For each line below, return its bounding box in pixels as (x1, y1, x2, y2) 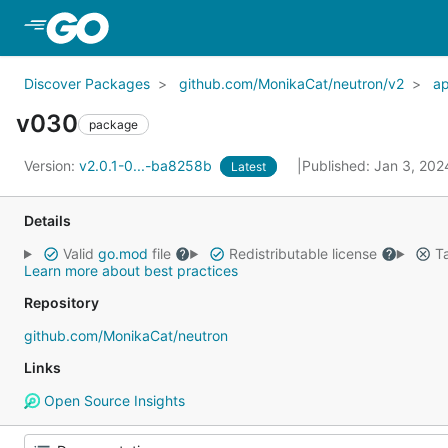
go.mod (97, 245, 148, 262)
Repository (24, 294, 99, 311)
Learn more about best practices (24, 262, 238, 279)
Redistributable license (224, 245, 381, 262)
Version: (24, 157, 79, 174)
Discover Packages (24, 75, 150, 92)
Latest (231, 159, 266, 174)
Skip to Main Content (112, 17, 274, 37)
